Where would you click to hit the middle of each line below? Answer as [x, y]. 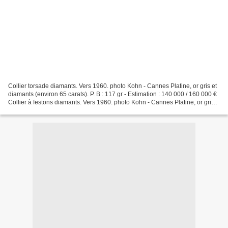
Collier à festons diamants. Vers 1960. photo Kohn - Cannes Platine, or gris [111, 102]
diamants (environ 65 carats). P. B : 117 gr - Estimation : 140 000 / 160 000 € [112, 94]
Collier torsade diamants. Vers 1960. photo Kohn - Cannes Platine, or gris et [112, 86]
